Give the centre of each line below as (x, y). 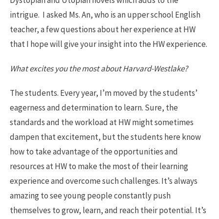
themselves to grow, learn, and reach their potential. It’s (108, 210)
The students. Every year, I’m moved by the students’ (104, 93)
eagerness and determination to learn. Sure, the (94, 108)
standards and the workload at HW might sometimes (102, 122)
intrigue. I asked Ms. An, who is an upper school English (105, 15)
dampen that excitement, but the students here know (105, 137)
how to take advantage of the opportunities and (94, 152)
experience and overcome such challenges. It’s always (104, 181)
